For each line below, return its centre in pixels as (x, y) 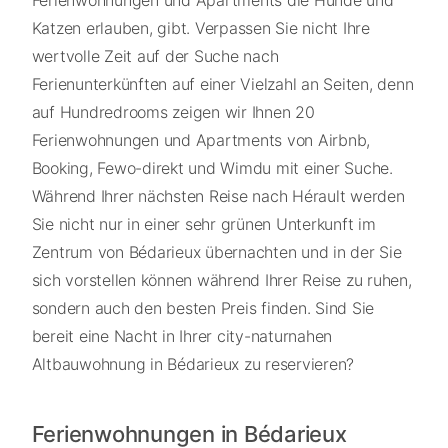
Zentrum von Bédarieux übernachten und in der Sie (216, 252)
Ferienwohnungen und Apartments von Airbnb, (200, 140)
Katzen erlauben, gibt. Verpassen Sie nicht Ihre (200, 28)
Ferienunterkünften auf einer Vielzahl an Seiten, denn (222, 84)
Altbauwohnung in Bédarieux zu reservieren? (192, 364)
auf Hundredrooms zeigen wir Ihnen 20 (173, 112)
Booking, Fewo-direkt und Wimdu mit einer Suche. (212, 168)
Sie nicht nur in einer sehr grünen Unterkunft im (203, 224)
